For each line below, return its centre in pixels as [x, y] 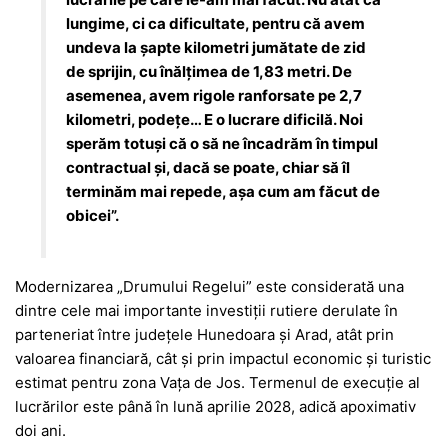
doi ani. [40, 431]
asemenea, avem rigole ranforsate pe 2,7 [214, 95]
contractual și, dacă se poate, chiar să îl [208, 167]
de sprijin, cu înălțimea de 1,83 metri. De [209, 71]
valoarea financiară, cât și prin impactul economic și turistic [223, 359]
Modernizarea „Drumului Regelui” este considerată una [209, 287]
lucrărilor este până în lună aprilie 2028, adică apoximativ [215, 407]
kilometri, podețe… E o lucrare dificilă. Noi [215, 119]
